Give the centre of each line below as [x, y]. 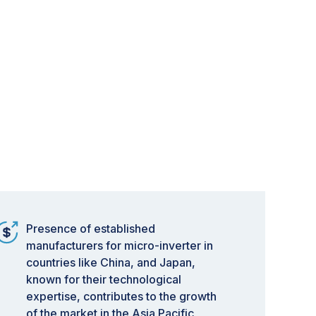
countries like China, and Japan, [111, 262]
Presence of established [91, 229]
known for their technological [104, 279]
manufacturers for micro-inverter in [120, 245]
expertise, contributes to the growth [121, 296]
